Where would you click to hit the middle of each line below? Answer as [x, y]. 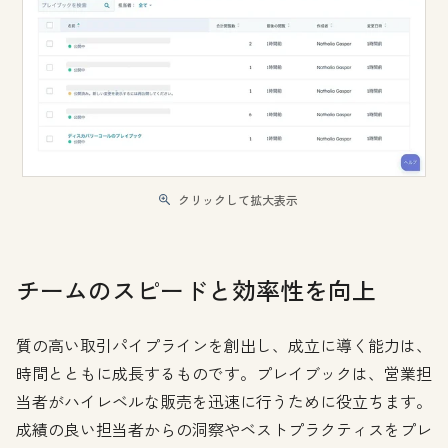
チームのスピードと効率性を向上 [196, 289]
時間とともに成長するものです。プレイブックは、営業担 [224, 372]
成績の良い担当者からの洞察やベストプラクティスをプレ [224, 428]
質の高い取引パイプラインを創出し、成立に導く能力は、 [224, 344]
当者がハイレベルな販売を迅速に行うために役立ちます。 [224, 400]
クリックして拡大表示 [237, 199]
